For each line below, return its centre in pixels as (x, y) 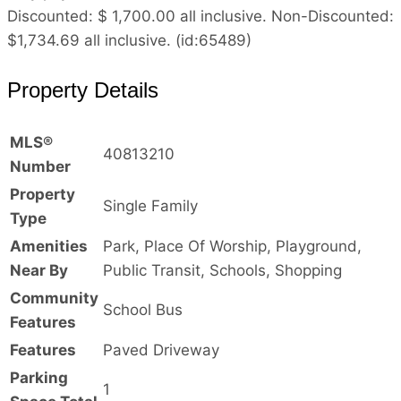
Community (54, 298)
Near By (39, 270)
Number (40, 166)
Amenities (49, 246)
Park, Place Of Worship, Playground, (232, 246)
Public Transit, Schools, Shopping (222, 270)
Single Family (150, 205)
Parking (39, 377)
